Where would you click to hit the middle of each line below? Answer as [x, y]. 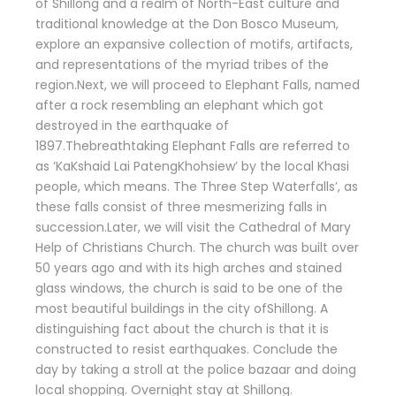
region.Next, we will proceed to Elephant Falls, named [198, 85]
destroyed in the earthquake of [132, 126]
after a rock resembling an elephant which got [179, 106]
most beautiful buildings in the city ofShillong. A [182, 309]
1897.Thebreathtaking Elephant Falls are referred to [193, 146]
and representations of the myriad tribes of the [182, 65]
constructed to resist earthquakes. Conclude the [187, 350]
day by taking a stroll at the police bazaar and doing [196, 370]
